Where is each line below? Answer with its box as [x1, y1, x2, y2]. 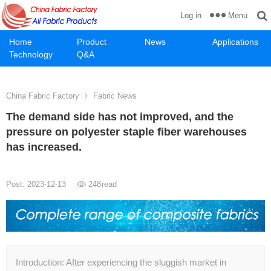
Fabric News [93, 91, 137, 100]
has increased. [6, 141, 82, 153]
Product [77, 37, 106, 47]
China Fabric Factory [6, 91, 79, 100]
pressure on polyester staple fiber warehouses [6, 126, 247, 138]
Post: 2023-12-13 [6, 180, 68, 189]
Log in [180, 11, 201, 20]
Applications [212, 37, 258, 47]
